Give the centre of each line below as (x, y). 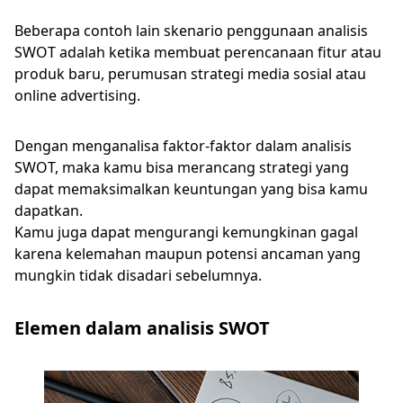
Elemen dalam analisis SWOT (142, 328)
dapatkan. (50, 210)
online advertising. (77, 95)
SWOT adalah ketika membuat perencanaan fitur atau (198, 52)
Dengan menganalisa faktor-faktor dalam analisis (183, 146)
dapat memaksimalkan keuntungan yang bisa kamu (191, 189)
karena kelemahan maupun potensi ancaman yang (188, 254)
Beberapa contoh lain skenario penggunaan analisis (191, 31)
